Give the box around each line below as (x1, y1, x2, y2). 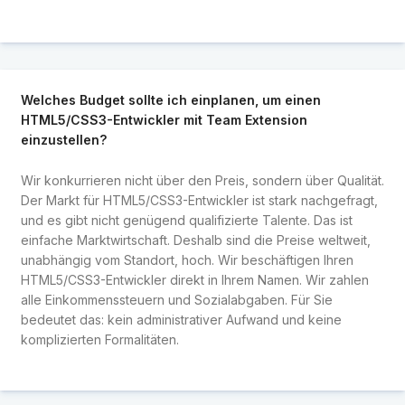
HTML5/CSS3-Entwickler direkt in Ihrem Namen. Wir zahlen (20, 271, 369, 287)
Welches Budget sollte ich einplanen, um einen (20, 92, 321, 108)
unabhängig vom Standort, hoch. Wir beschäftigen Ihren (20, 251, 353, 268)
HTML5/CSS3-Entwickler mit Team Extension (20, 112, 307, 128)
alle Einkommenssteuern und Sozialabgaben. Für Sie (20, 291, 333, 307)
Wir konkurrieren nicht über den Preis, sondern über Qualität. (20, 172, 384, 188)
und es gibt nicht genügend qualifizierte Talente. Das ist (20, 212, 353, 228)
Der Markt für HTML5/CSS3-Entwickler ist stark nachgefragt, (20, 192, 378, 208)
